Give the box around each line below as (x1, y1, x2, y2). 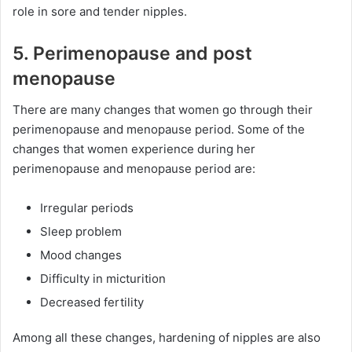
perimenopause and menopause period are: (13, 161, 255, 176)
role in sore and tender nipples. (13, 3, 187, 19)
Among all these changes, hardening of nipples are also (13, 330, 321, 345)
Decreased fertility (40, 295, 144, 310)
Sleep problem (40, 224, 122, 239)
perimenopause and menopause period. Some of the (13, 122, 305, 137)
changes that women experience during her (13, 141, 255, 156)
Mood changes (40, 247, 122, 262)
